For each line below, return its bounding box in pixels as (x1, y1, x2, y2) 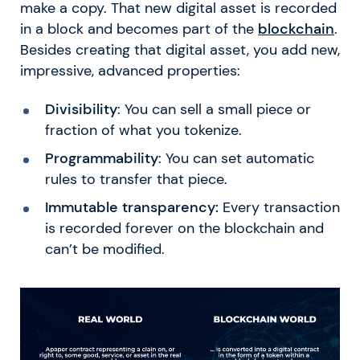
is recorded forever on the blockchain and (44, 219, 324, 237)
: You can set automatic (157, 149, 314, 168)
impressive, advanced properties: (20, 62, 240, 80)
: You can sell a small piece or (117, 100, 311, 119)
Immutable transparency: (44, 198, 219, 216)
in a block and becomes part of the (20, 20, 258, 39)
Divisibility (44, 100, 117, 119)
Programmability (44, 149, 158, 168)
